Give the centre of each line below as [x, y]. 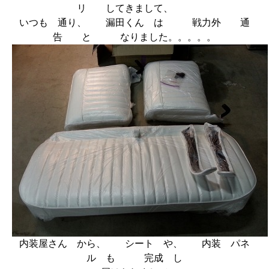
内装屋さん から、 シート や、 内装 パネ [134, 243]
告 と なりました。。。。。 [134, 37]
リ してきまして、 [134, 8]
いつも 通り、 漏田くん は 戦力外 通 [134, 23]
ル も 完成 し [134, 258]
